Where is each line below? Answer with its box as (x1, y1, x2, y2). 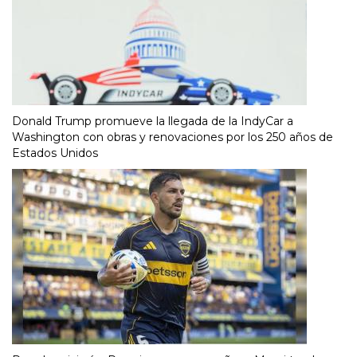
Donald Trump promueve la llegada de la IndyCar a (12, 114, 293, 129)
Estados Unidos (12, 146, 98, 161)
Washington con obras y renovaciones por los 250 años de (12, 130, 333, 145)
